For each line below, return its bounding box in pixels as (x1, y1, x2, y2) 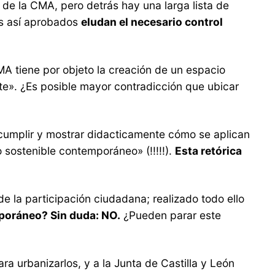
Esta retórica (175, 144, 242, 157)
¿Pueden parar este (120, 208, 221, 222)
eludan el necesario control (81, 15, 223, 28)
